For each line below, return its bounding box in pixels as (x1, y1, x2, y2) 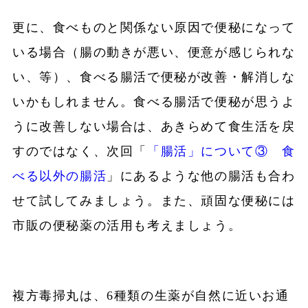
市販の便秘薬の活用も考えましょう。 (12, 219, 242, 233)
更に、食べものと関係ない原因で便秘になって (12, 21, 296, 35)
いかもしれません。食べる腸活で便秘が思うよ (12, 95, 296, 109)
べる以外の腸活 (12, 169, 107, 184)
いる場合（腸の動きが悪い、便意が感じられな (12, 45, 296, 60)
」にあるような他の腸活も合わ (107, 169, 296, 184)
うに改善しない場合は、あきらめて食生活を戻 (12, 120, 296, 134)
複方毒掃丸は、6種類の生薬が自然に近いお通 (12, 289, 289, 303)
